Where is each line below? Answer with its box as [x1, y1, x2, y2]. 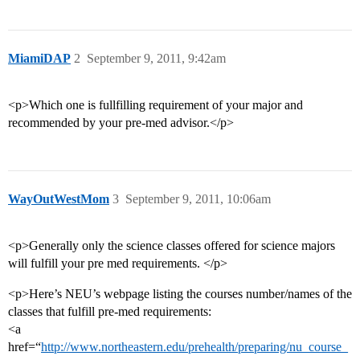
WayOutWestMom [8, 192, 109, 207]
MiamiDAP [8, 51, 71, 66]
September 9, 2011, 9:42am [87, 51, 226, 66]
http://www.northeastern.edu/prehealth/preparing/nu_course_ [41, 340, 348, 354]
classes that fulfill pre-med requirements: [8, 305, 211, 319]
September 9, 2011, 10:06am [125, 192, 271, 207]
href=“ [8, 340, 41, 354]
